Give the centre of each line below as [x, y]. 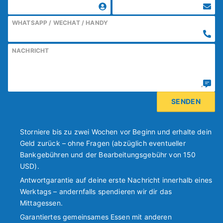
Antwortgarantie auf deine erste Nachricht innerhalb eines [116, 180]
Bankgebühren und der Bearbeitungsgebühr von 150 [108, 154]
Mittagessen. [41, 203]
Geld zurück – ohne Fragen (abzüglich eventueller [103, 143]
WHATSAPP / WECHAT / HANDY [60, 23]
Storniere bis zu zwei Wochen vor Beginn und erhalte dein [116, 131]
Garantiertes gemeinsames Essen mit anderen [96, 217]
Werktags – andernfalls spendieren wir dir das [96, 191]
